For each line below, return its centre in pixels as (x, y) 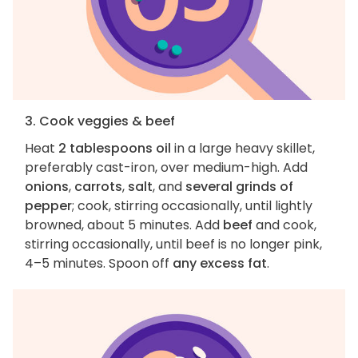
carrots (98, 186)
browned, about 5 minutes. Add (124, 225)
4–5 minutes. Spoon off (99, 263)
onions (47, 186)
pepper (48, 205)
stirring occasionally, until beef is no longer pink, (173, 244)
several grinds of (239, 186)
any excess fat (220, 263)
